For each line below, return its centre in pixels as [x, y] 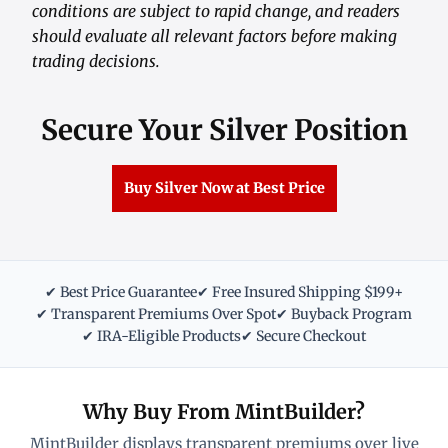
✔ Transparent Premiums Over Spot [156, 314]
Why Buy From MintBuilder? [224, 412]
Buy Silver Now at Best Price [224, 188]
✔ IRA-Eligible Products [161, 336]
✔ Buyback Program [344, 314]
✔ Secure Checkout [303, 336]
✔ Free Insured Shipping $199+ [300, 292]
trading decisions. [96, 61]
